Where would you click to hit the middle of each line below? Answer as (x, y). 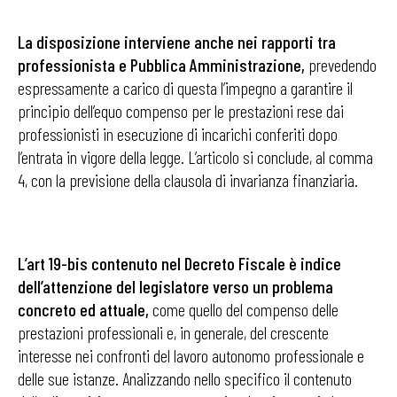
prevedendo (341, 65)
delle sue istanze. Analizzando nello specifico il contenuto (185, 378)
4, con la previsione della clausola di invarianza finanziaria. (188, 180)
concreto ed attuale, (83, 309)
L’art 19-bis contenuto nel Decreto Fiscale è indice (179, 263)
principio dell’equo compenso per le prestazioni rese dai (181, 111)
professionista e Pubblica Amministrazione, (161, 65)
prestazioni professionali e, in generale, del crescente (173, 332)
